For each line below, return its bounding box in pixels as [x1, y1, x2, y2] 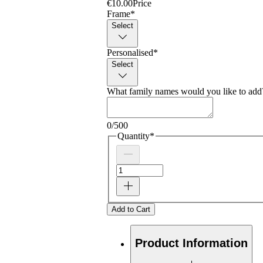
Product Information [135, 236, 248, 249]
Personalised [107, 48, 153, 58]
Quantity [117, 131, 150, 141]
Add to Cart [112, 205, 150, 214]
